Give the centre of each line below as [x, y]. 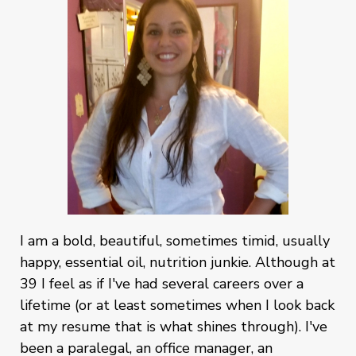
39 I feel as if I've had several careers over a [162, 283]
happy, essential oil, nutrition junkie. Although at [178, 262]
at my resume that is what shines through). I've [174, 326]
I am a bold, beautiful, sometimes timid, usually [175, 240]
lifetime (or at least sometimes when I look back [177, 305]
